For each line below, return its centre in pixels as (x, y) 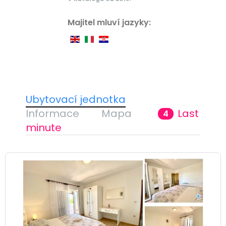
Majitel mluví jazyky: (109, 22)
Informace (52, 113)
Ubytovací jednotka (75, 99)
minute (43, 127)
